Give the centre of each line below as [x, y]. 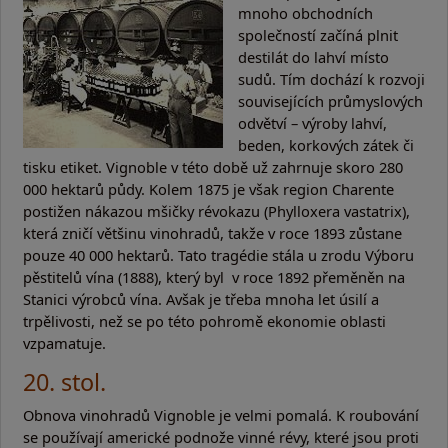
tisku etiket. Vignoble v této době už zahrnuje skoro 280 [213, 166]
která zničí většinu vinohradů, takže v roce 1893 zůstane [212, 232]
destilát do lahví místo [313, 56]
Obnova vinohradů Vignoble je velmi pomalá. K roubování [221, 414]
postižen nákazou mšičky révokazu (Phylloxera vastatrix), [216, 210]
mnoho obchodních [305, 12]
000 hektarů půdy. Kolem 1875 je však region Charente [208, 188]
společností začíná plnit [317, 34]
